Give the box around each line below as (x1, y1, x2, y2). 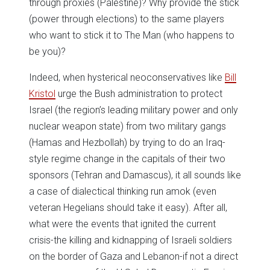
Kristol (29, 87, 55, 99)
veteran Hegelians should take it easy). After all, (29, 201, 227, 213)
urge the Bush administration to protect (55, 87, 222, 99)
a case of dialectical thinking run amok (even (29, 185, 216, 197)
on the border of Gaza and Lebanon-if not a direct (29, 250, 238, 262)
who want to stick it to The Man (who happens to (29, 29, 234, 41)
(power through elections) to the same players (29, 13, 224, 25)
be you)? (29, 45, 66, 57)
